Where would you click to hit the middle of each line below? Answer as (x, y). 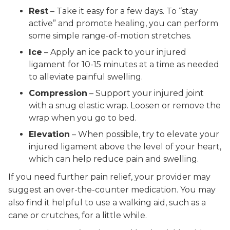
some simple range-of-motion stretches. (110, 36)
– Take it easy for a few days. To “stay (123, 11)
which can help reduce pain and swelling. (114, 159)
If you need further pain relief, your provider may (109, 177)
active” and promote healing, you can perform (123, 23)
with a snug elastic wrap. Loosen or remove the (125, 106)
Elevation (49, 134)
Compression (58, 93)
